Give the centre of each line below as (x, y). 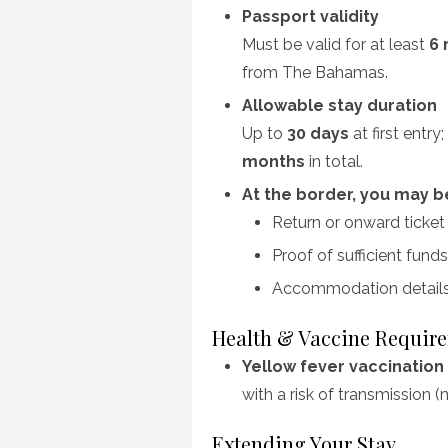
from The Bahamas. (315, 72)
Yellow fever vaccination (343, 366)
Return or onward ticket (358, 222)
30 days (318, 133)
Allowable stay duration (339, 105)
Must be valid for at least (335, 44)
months (273, 161)
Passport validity (310, 16)
